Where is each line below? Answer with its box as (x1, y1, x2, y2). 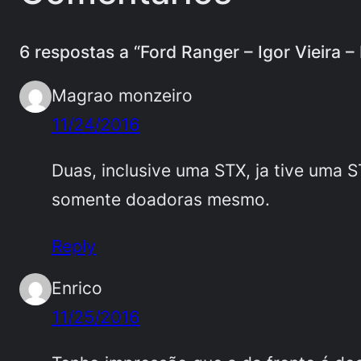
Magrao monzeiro (52, 85, 193, 106)
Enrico (52, 276, 102, 298)
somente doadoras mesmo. (52, 189, 270, 210)
